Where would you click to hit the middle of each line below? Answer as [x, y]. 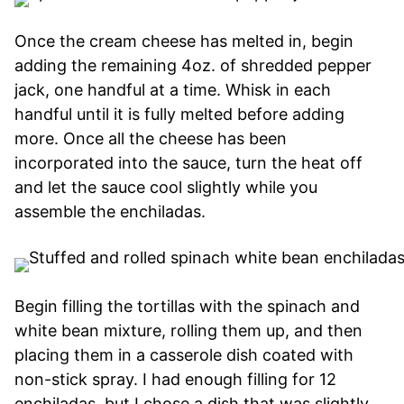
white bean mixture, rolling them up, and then [188, 330]
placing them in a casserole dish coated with [184, 354]
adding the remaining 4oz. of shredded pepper [193, 65]
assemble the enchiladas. [110, 211]
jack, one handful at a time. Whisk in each [173, 89]
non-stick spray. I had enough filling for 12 [175, 379]
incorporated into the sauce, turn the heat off [188, 162]
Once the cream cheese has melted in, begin [184, 41]
